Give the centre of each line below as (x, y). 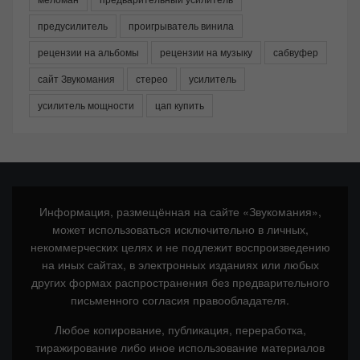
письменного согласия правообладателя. (180, 299)
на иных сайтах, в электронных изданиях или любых (180, 264)
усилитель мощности (86, 104)
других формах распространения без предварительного (180, 282)
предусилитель (73, 25)
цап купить (180, 104)
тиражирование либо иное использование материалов (180, 347)
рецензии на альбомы (88, 51)
